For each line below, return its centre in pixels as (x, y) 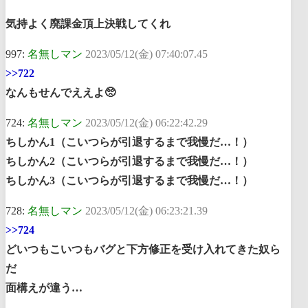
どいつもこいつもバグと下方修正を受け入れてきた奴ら (143, 249)
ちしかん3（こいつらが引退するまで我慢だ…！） (129, 180)
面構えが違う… (44, 287)
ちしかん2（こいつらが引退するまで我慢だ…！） (129, 161)
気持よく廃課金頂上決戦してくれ (88, 23)
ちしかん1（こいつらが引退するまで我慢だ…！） (129, 142)
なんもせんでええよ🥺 (60, 92)
